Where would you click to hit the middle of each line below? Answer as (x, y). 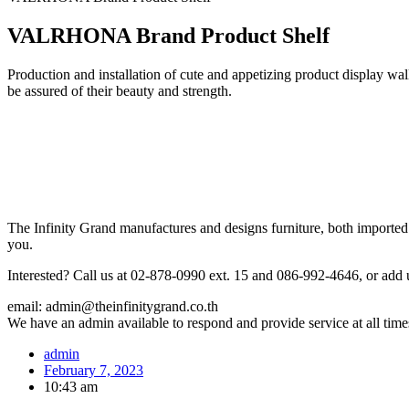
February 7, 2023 (94, 370)
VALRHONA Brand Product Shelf (168, 35)
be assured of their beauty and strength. (120, 90)
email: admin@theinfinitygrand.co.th (113, 306)
